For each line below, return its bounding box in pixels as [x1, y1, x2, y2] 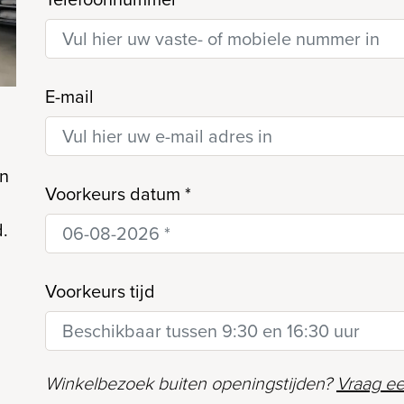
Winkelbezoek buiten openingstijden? [45, 369, 336, 395]
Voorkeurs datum [45, 179, 185, 207]
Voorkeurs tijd [45, 277, 155, 305]
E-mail [45, 82, 94, 110]
